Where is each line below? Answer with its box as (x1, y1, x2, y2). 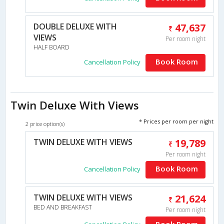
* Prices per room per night (139, 117, 213, 125)
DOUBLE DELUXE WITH (33, 20, 117, 32)
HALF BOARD (33, 42, 69, 51)
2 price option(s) (25, 119, 64, 127)
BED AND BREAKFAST (33, 202, 92, 211)
